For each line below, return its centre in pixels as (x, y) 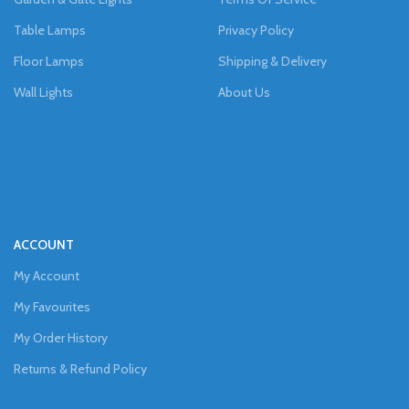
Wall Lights (43, 93)
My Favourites (52, 307)
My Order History (61, 338)
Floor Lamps (49, 62)
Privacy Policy (256, 31)
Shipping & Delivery (273, 62)
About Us (244, 93)
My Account (47, 276)
